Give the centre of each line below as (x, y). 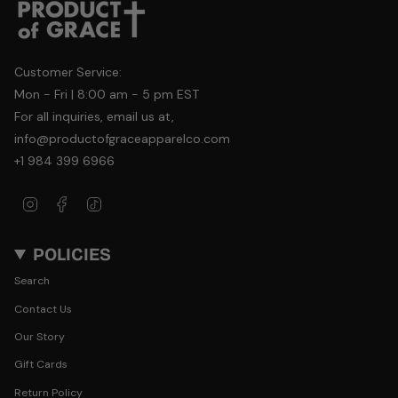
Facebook (96, 202)
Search (32, 281)
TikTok (118, 202)
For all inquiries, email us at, (94, 117)
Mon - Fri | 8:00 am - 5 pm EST (107, 95)
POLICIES (72, 255)
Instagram (64, 202)
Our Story (40, 336)
